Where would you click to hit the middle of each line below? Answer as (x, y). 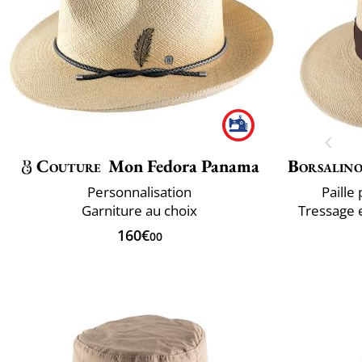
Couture (69, 166)
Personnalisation (139, 192)
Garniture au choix (139, 210)
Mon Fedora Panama (184, 166)
